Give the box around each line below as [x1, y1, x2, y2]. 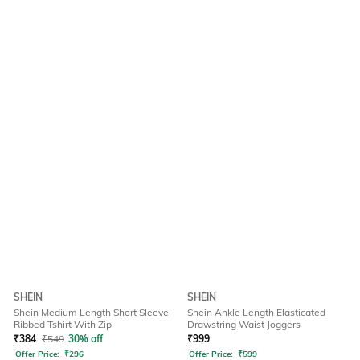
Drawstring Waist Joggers [187, 318, 301, 331]
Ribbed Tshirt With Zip [14, 318, 112, 331]
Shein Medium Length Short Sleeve [14, 306, 169, 319]
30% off [68, 333, 103, 346]
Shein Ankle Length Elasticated [187, 306, 325, 319]
